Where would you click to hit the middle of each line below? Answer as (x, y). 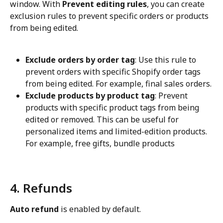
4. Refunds (41, 188)
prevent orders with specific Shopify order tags (114, 72)
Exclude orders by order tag (80, 60)
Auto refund (34, 209)
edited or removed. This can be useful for (103, 120)
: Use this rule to (167, 60)
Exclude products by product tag (90, 96)
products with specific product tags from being (113, 108)
